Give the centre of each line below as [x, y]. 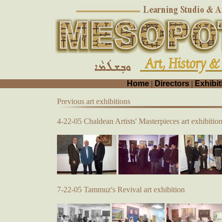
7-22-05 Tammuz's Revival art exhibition [121, 190]
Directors [172, 83]
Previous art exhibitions [94, 101]
